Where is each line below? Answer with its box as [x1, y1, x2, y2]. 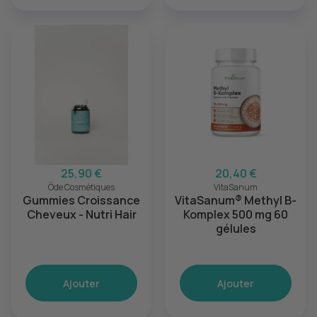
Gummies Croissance [23, 192, 140, 208]
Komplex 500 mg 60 [183, 207, 288, 222]
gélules [215, 221, 256, 236]
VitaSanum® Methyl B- [175, 192, 296, 208]
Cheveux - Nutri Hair [26, 207, 137, 222]
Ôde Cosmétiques [48, 181, 115, 193]
